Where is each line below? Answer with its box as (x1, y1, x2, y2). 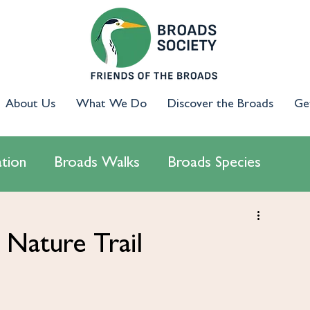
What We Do (75, 99, 147, 111)
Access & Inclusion (66, 211, 181, 227)
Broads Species (167, 156, 261, 172)
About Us (5, 99, 55, 111)
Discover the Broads (167, 99, 273, 111)
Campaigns (208, 211, 275, 227)
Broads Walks (54, 156, 140, 172)
